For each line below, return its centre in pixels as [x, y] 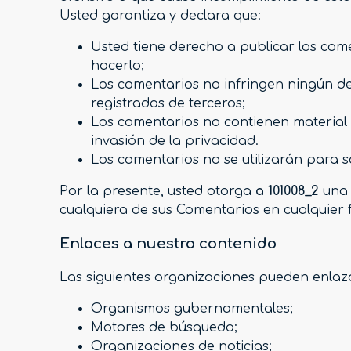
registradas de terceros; [168, 104]
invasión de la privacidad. [175, 141]
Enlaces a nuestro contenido [168, 243]
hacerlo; [118, 66]
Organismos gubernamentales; [192, 308]
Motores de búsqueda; [164, 327]
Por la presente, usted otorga [157, 192]
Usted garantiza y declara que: [160, 16]
